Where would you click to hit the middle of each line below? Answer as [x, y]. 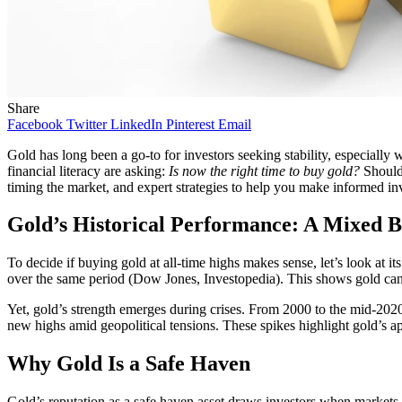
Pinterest [190, 124]
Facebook [35, 124]
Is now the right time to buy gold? [264, 170]
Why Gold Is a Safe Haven [129, 364]
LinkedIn [136, 124]
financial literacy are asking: [88, 170]
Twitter [87, 124]
